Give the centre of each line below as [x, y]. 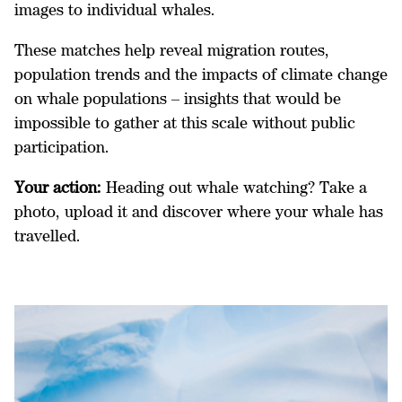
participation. [62, 146]
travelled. [48, 235]
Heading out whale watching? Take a [234, 187]
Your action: [58, 187]
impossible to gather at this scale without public [185, 122]
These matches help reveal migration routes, [172, 49]
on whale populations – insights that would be [178, 98]
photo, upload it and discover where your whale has [199, 211]
